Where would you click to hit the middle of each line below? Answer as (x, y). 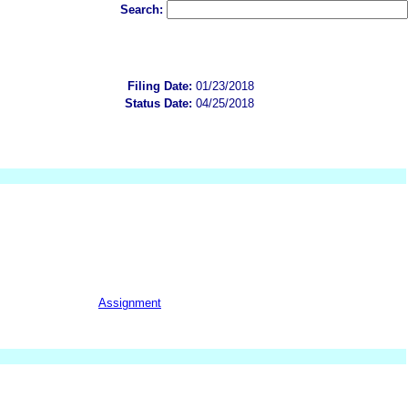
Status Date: (158, 103)
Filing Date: (160, 86)
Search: (143, 10)
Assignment (130, 302)
